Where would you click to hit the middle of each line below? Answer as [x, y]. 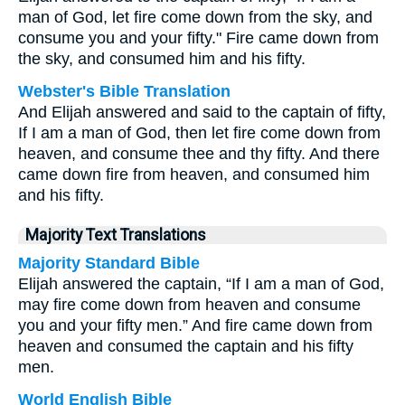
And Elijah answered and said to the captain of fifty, [202, 112]
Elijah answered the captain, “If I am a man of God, [201, 284]
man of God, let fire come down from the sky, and [195, 17]
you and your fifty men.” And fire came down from [195, 325]
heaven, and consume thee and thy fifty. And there [199, 154]
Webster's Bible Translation [124, 91]
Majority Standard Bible [109, 263]
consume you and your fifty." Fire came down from [198, 38]
